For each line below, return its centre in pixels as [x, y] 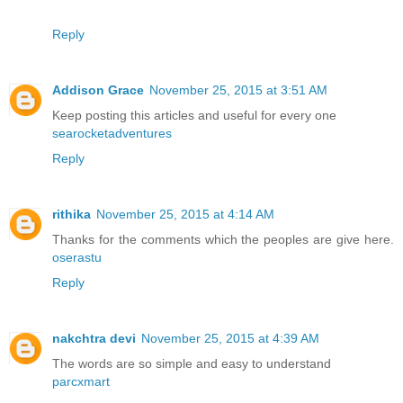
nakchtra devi [94, 338]
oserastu [77, 257]
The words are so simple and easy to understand [192, 363]
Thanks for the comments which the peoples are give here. [223, 239]
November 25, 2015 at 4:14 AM [185, 214]
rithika [72, 214]
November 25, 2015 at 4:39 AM [230, 338]
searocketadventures [112, 133]
